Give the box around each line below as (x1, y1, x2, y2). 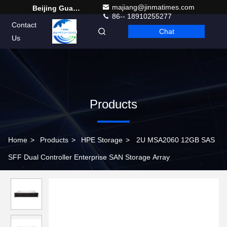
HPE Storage (81, 136, 123, 144)
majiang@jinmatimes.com (112, 3, 195, 11)
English (57, 28, 78, 35)
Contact (12, 21, 36, 29)
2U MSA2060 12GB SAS (136, 136, 215, 144)
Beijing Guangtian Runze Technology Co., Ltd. (73, 4, 80, 12)
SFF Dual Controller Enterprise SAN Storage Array (8, 153, 170, 161)
